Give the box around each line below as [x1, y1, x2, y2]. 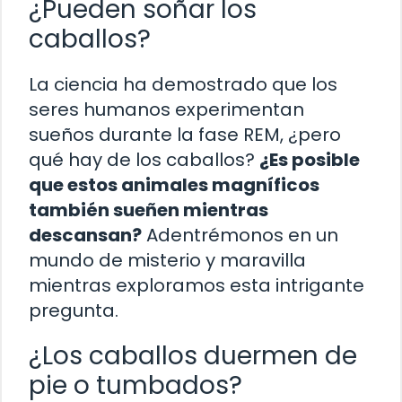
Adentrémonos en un [142, 223, 338, 249]
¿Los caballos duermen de [29, 338, 357, 374]
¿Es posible [259, 147, 360, 173]
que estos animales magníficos [29, 172, 319, 198]
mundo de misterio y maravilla [29, 248, 306, 274]
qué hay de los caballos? [29, 147, 259, 173]
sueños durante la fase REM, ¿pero [29, 122, 341, 148]
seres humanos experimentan [29, 97, 304, 123]
